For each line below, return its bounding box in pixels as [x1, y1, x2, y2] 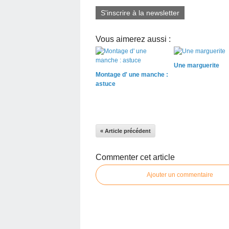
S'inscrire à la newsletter [101, 9, 179, 17]
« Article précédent [100, 128, 151, 134]
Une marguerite [173, 62, 219, 69]
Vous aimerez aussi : [96, 35, 171, 43]
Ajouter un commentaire [147, 171, 213, 178]
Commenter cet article [96, 153, 175, 162]
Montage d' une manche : [96, 71, 168, 78]
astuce [96, 80, 116, 87]
